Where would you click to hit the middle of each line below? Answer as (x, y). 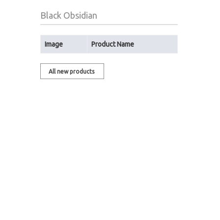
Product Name (113, 44)
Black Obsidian (69, 15)
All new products (72, 71)
